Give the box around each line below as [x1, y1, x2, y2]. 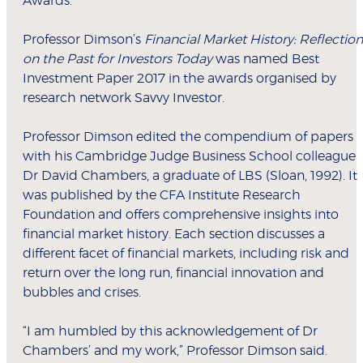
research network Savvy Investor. [23, 92, 224, 105]
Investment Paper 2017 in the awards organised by [23, 72, 336, 86]
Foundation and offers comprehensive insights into [23, 208, 339, 222]
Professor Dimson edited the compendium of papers [23, 130, 353, 144]
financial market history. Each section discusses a [23, 228, 325, 241]
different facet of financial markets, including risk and [23, 247, 349, 261]
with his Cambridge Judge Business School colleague [23, 150, 356, 164]
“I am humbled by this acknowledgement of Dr [23, 325, 318, 339]
